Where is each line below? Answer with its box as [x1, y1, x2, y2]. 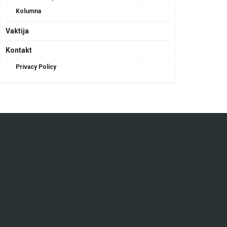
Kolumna [16, 8, 41, 15]
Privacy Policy [16, 63, 56, 71]
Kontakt [6, 46, 32, 55]
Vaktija [6, 27, 29, 35]
